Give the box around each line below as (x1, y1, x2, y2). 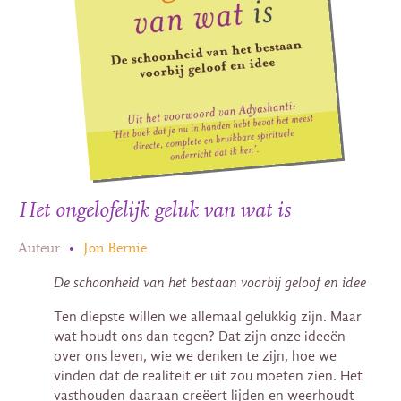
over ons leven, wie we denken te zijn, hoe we (54, 347, 337, 364)
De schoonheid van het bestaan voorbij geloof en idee (54, 274, 366, 291)
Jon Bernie (83, 241, 147, 256)
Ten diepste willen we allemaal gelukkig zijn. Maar (54, 308, 362, 325)
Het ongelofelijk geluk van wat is (18, 200, 291, 222)
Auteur (18, 241, 60, 256)
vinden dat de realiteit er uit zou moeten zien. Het (54, 367, 363, 384)
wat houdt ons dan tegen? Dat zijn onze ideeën (54, 328, 346, 345)
